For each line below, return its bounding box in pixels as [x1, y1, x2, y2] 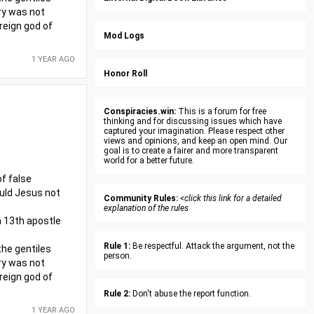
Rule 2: [104, 289, 130, 299]
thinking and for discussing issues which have [104, 116, 282, 126]
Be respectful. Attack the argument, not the [130, 241, 294, 251]
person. [104, 251, 132, 261]
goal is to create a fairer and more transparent [104, 146, 278, 156]
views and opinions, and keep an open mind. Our [104, 136, 287, 146]
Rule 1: [104, 241, 130, 251]
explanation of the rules [104, 203, 189, 213]
